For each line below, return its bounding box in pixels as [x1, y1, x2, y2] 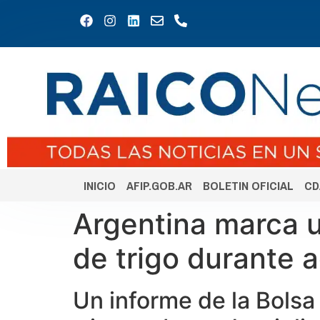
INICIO [84, 177, 116, 194]
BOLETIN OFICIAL [203, 177, 294, 194]
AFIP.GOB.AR [126, 177, 192, 194]
